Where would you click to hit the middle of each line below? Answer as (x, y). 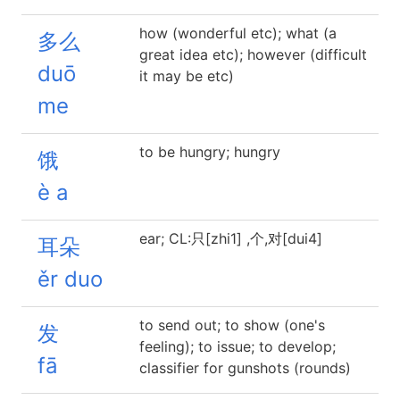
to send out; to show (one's (232, 325)
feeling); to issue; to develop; (237, 346)
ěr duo (70, 279)
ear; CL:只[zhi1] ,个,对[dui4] (231, 238)
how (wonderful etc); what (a (238, 33)
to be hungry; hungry (210, 152)
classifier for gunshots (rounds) (245, 368)
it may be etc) (187, 76)
